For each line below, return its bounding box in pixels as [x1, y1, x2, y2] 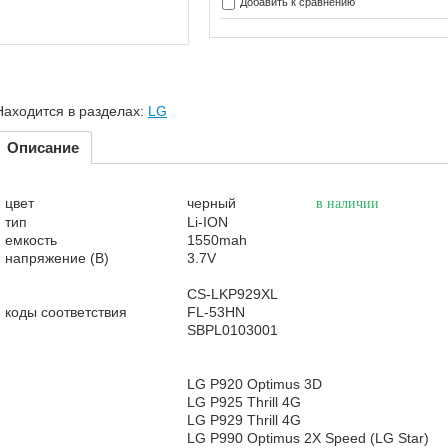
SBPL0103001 [187, 322, 278, 338]
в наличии [316, 196, 379, 211]
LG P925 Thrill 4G [187, 394, 301, 410]
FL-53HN [187, 304, 245, 320]
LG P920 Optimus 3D [187, 376, 322, 392]
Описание [7, 139, 79, 156]
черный [187, 195, 316, 211]
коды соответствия [5, 304, 127, 320]
